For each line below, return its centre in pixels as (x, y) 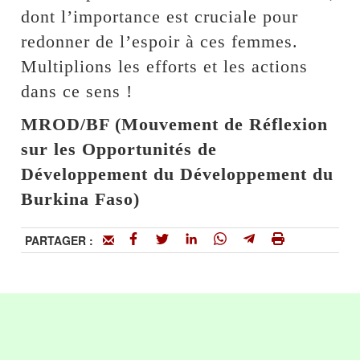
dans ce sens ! (77, 91)
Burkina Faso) (81, 198)
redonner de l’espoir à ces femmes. (160, 41)
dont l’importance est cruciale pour (160, 16)
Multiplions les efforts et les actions (165, 66)
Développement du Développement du (178, 174)
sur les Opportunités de (119, 149)
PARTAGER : (64, 240)
